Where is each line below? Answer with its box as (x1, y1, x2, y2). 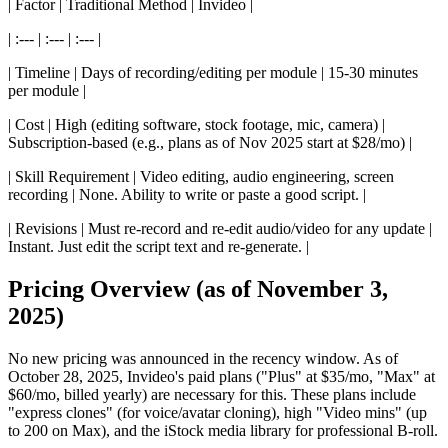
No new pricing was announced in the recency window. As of (8, 349, 398, 367)
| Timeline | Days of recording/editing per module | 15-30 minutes (8, 64, 418, 82)
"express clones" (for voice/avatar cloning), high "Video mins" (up (8, 403, 427, 421)
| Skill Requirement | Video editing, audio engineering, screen (8, 168, 394, 186)
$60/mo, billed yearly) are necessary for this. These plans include (8, 385, 416, 403)
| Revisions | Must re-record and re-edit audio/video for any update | (8, 220, 432, 238)
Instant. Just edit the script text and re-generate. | (8, 238, 309, 256)
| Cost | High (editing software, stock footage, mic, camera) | (8, 116, 385, 134)
